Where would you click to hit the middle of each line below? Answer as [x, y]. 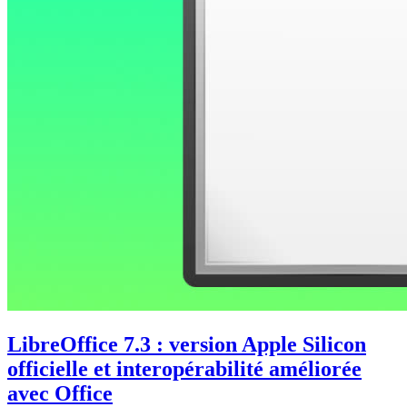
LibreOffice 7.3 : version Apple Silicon [187, 344]
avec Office [60, 393]
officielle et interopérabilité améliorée [184, 368]
